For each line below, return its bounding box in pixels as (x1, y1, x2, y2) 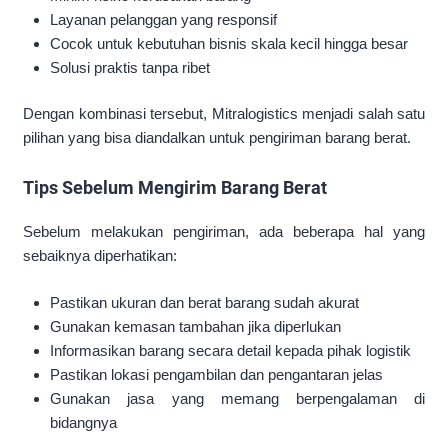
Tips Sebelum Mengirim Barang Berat (23, 177, 327, 199)
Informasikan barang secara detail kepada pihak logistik (50, 341, 412, 359)
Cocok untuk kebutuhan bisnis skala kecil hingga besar (50, 34, 409, 52)
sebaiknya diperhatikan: (23, 247, 177, 265)
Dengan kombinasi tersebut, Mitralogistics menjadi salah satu (23, 105, 425, 123)
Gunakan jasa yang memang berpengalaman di (50, 389, 425, 407)
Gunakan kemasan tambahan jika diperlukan (50, 317, 342, 335)
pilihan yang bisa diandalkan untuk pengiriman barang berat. (23, 129, 411, 147)
